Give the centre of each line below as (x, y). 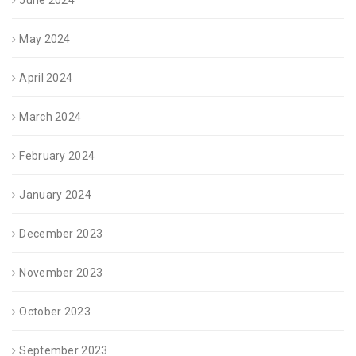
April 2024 (46, 78)
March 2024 (50, 117)
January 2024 (55, 195)
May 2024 (45, 39)
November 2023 (61, 273)
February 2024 (57, 156)
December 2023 (61, 234)
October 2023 (55, 312)
